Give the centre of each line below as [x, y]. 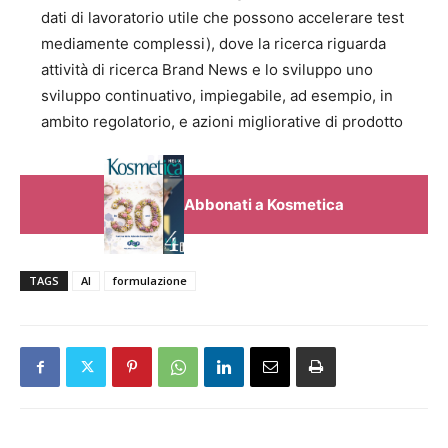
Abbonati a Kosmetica [264, 204]
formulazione [150, 281]
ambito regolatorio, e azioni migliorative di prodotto [222, 121]
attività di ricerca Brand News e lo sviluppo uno [207, 69]
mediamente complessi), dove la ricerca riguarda [213, 43]
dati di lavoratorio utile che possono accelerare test [222, 17]
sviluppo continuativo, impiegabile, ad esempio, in [217, 95]
